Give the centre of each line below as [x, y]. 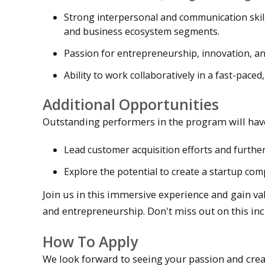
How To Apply [90, 241]
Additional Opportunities [131, 104]
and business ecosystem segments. [142, 32]
